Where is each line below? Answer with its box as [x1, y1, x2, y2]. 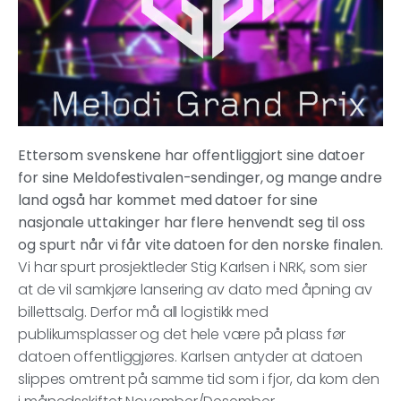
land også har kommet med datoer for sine [18, 190, 318, 211]
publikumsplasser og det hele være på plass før [18, 324, 346, 346]
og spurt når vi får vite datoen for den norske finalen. [18, 235, 383, 256]
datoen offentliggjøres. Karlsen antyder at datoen [18, 346, 363, 368]
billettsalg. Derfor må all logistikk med [18, 302, 269, 323]
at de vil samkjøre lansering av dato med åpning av [18, 279, 372, 301]
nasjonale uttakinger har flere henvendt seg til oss [18, 212, 365, 234]
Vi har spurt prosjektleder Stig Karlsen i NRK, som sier [18, 257, 367, 278]
